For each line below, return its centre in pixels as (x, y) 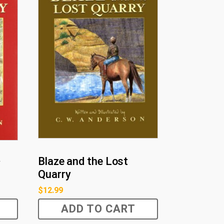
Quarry (54, 174)
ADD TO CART (98, 208)
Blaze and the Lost (83, 161)
